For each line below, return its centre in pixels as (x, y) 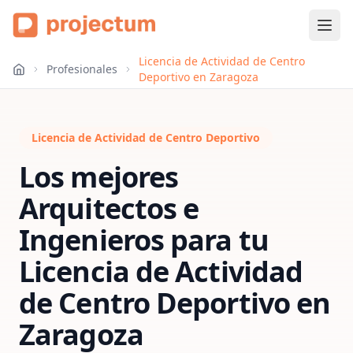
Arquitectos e (109, 208)
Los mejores (99, 177)
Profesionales (82, 69)
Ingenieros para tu (144, 240)
